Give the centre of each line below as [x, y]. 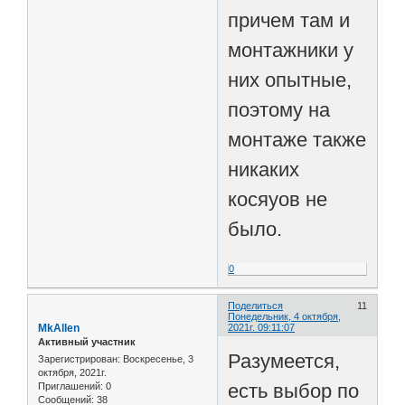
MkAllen [59, 328]
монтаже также [297, 140]
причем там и [289, 21]
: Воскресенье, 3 [155, 359]
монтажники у [291, 51]
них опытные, [290, 80]
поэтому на [279, 110]
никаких [264, 170]
